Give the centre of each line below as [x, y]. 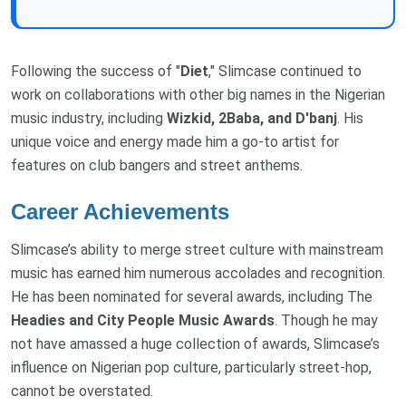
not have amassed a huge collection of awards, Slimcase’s [195, 343]
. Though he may [326, 320]
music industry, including [89, 119]
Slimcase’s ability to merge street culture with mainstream [197, 249]
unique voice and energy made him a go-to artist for [175, 142]
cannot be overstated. [82, 391]
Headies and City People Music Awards [143, 320]
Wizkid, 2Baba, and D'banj [252, 119]
